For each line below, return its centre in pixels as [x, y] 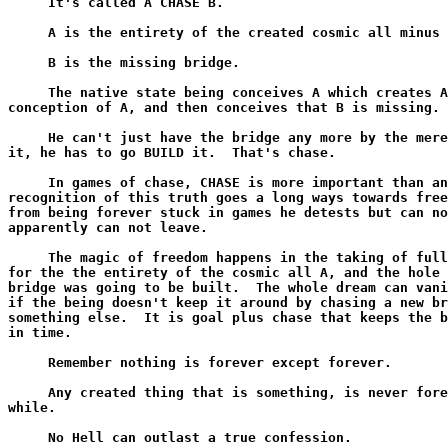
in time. [40, 332]
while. [32, 407]
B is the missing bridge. [124, 62]
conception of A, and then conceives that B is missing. [224, 107]
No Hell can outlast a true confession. [180, 437]
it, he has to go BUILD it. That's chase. [172, 152]
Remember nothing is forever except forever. [200, 362]
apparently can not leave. [108, 227]
